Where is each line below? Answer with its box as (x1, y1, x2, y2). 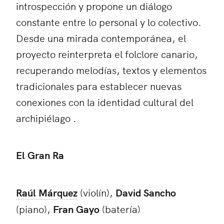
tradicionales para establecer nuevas (16, 78, 181, 92)
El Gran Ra (16, 147, 64, 162)
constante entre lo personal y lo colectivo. (16, 14, 201, 28)
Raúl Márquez (16, 185, 77, 199)
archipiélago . (16, 110, 76, 124)
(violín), (77, 185, 115, 199)
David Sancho (115, 185, 176, 199)
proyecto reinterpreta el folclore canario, (16, 46, 198, 60)
